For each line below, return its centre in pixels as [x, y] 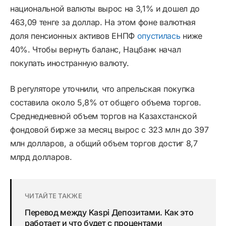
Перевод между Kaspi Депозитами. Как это [109, 212]
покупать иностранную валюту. [70, 63]
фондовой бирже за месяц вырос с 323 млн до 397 [109, 129]
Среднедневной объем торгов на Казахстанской [103, 116]
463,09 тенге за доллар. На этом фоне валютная [103, 22]
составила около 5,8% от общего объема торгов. [106, 102]
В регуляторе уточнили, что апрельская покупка [102, 89]
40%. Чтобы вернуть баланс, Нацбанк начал [96, 49]
